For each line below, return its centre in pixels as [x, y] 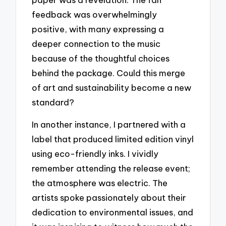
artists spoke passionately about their [109, 198]
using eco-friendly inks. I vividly [95, 154]
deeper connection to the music [96, 43]
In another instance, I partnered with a [109, 125]
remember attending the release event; [111, 168]
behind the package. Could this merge [109, 73]
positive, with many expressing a [98, 29]
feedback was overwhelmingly [95, 14]
